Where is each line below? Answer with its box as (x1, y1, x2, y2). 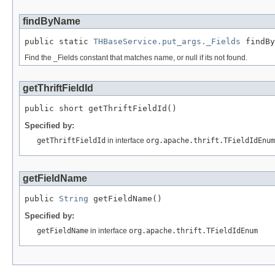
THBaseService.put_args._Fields (93, 36, 241, 46)
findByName (23, 15, 80, 26)
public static (25, 36, 93, 46)
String (59, 194, 88, 204)
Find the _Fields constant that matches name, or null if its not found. (25, 53, 247, 63)
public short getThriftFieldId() (25, 104, 177, 114)
